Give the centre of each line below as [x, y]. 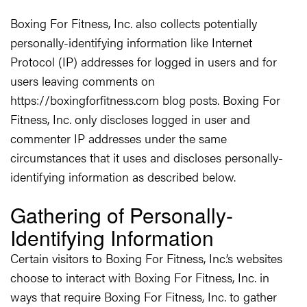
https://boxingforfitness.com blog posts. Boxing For [145, 100]
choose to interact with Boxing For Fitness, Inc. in [140, 277]
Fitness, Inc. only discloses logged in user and [130, 119]
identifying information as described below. [123, 176]
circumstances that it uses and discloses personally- [147, 157]
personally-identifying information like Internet [131, 42]
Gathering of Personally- [122, 215]
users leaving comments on [83, 81]
